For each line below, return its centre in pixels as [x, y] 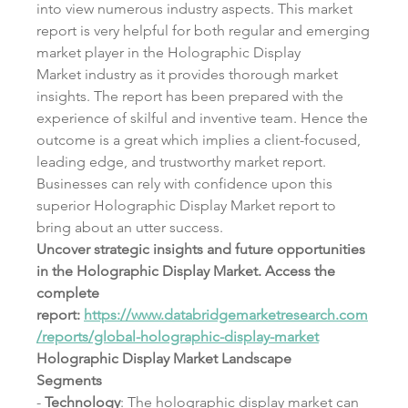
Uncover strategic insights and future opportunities [201, 249]
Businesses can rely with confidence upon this [184, 183]
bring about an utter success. [130, 227]
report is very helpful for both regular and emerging [203, 30]
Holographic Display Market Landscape [164, 358]
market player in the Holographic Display [168, 52]
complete [68, 292]
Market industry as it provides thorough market [187, 74]
